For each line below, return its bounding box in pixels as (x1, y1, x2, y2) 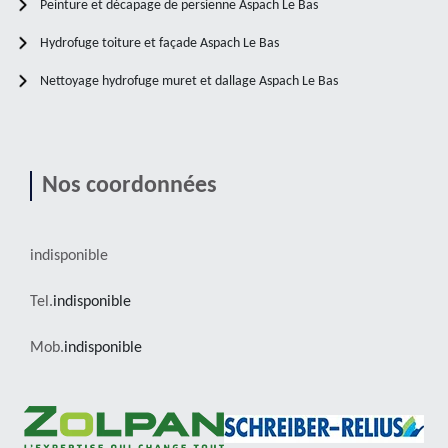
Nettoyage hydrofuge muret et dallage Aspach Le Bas (40, 73, 338, 89)
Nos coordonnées (42, 173, 217, 198)
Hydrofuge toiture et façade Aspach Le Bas (40, 35, 279, 51)
